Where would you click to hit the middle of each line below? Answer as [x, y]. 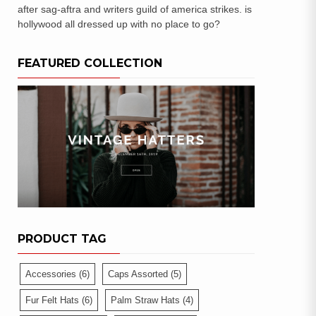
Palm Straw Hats [145, 300]
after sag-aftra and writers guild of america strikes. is [135, 9]
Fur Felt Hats [52, 300]
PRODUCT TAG [62, 238]
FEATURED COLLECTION [90, 63]
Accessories [51, 274]
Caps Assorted [138, 274]
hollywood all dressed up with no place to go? [119, 24]
